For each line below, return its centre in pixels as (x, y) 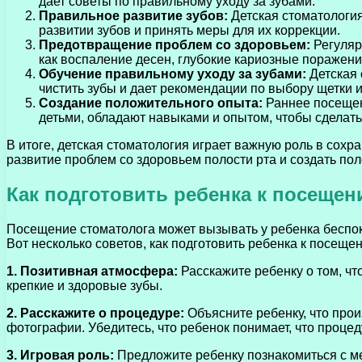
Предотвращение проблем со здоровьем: (175, 44)
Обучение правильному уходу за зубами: (173, 74)
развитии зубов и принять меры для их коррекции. (189, 30)
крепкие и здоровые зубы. (84, 285)
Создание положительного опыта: (151, 103)
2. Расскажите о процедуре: (95, 313)
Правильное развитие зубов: (133, 15)
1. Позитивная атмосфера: (92, 271)
